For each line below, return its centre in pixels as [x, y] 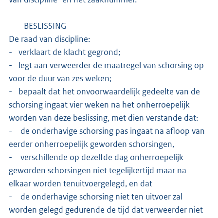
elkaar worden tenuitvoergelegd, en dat [81, 183]
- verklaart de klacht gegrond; [64, 52]
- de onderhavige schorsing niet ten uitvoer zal [96, 196]
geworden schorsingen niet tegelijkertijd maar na [98, 170]
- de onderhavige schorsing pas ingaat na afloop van [107, 131]
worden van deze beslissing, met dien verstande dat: [103, 118]
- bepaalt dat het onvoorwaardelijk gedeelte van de [104, 91]
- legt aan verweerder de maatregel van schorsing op [106, 65]
